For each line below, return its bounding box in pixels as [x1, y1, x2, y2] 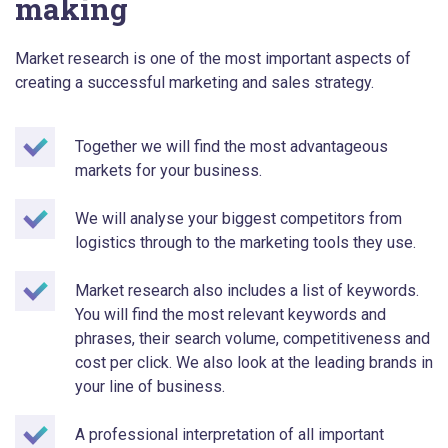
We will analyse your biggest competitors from [75, 209, 402, 229]
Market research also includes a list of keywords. [75, 281, 419, 301]
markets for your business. [75, 161, 262, 181]
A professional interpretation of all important [75, 425, 384, 445]
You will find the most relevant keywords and [75, 305, 386, 325]
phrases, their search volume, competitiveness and [75, 329, 430, 349]
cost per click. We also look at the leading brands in [75, 353, 433, 373]
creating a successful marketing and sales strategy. [15, 73, 374, 93]
